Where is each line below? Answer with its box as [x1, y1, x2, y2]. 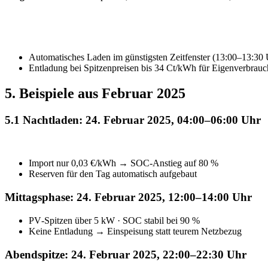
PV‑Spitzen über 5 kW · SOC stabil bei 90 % [29, 215, 200, 226]
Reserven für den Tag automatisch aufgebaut [29, 169, 197, 179]
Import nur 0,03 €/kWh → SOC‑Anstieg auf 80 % [29, 158, 218, 169]
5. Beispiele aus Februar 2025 [5, 85, 185, 101]
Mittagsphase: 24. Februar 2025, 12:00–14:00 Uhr [5, 191, 252, 204]
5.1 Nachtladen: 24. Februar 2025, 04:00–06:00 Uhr [5, 113, 261, 126]
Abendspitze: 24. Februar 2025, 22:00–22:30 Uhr [5, 248, 246, 261]
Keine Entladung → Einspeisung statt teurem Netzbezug [29, 226, 242, 236]
